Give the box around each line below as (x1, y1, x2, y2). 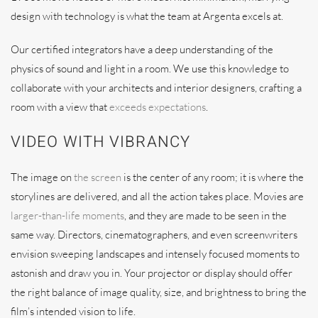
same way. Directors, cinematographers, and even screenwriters (11, 227, 297, 241)
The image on (11, 170, 72, 184)
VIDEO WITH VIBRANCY (11, 130, 190, 153)
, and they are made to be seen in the (124, 208, 287, 222)
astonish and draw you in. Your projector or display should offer (11, 265, 292, 280)
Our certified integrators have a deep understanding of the (11, 42, 273, 56)
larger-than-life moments (11, 208, 124, 222)
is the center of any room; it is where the (121, 170, 304, 184)
